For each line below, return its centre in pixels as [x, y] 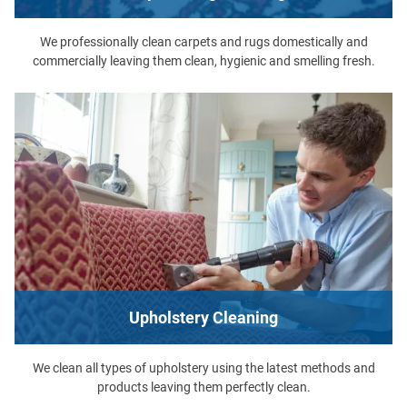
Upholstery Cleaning [203, 318]
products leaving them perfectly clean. [203, 387]
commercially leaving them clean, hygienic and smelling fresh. [203, 60]
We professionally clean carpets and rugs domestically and [203, 41]
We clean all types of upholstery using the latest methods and [203, 368]
